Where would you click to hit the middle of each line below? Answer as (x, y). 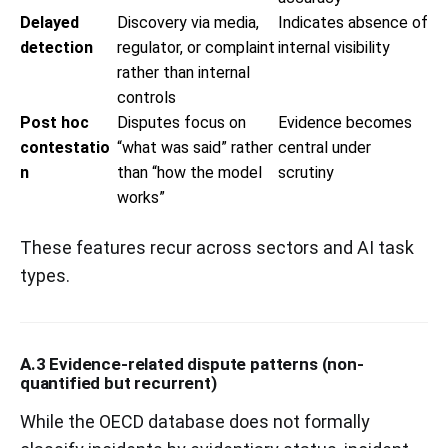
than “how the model (189, 172)
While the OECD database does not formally (195, 421)
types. (45, 275)
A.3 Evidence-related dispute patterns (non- (192, 363)
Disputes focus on (181, 122)
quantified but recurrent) (118, 382)
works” (141, 197)
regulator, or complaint (196, 47)
